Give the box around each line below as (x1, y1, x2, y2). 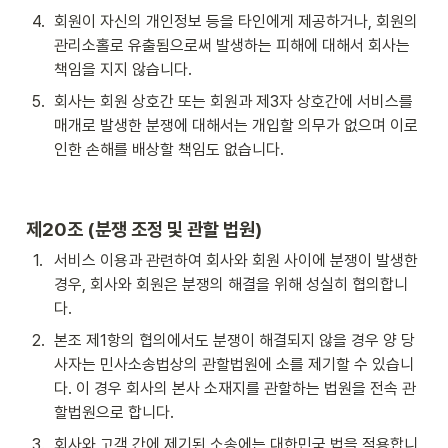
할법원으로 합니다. (54, 402, 174, 422)
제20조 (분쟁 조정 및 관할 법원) (26, 217, 262, 240)
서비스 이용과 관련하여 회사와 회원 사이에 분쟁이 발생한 (54, 250, 418, 270)
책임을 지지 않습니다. (54, 59, 192, 79)
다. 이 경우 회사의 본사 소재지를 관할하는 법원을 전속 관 (54, 378, 416, 398)
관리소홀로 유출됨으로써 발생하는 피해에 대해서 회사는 (54, 35, 410, 55)
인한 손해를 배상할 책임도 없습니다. (54, 139, 284, 159)
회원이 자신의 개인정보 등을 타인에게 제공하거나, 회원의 (54, 11, 418, 31)
